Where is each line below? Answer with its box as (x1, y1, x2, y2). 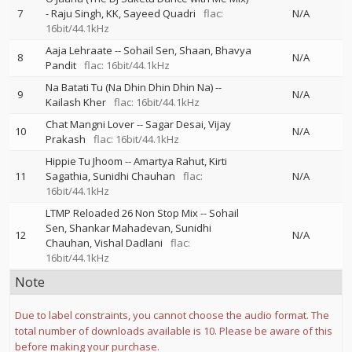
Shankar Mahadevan (69, 221, 170, 235)
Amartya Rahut (134, 154, 204, 168)
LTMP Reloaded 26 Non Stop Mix (46, 206, 198, 220)
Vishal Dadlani (94, 236, 163, 250)
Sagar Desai (145, 117, 203, 131)
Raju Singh (51, 6, 101, 20)
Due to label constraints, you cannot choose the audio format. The (15, 308, 329, 322)
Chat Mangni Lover (46, 117, 134, 131)
